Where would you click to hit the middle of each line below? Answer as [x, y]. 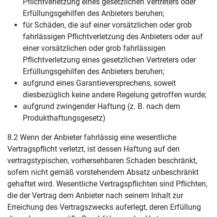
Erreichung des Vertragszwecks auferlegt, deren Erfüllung [104, 207]
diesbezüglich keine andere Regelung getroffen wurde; [115, 95]
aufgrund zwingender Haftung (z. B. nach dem [101, 106]
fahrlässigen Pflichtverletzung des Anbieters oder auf [113, 37]
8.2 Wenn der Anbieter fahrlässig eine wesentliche [92, 137]
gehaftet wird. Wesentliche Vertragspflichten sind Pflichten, [107, 184]
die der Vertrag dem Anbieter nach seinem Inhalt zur [95, 195]
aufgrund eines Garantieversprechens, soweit [99, 83]
